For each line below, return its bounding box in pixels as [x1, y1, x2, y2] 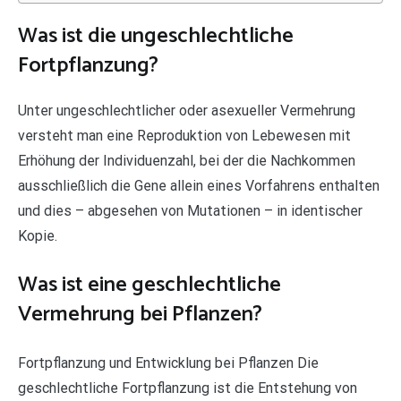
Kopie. [18, 226, 57, 244]
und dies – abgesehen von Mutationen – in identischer [18, 201, 363, 219]
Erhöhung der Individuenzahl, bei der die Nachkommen [18, 151, 355, 169]
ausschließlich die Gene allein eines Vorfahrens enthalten [18, 176, 380, 194]
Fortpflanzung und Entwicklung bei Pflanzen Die [18, 354, 319, 371]
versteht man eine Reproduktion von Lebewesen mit [18, 126, 351, 144]
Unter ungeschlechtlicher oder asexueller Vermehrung [18, 101, 355, 119]
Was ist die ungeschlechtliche [18, 18, 294, 54]
